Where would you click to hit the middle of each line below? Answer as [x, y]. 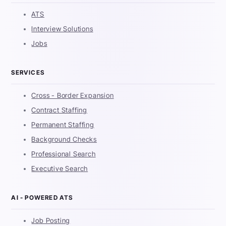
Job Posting [51, 221]
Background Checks [64, 139]
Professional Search [64, 154]
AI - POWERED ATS [42, 198]
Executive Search [60, 169]
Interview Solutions [62, 29]
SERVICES [28, 73]
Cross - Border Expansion [73, 96]
